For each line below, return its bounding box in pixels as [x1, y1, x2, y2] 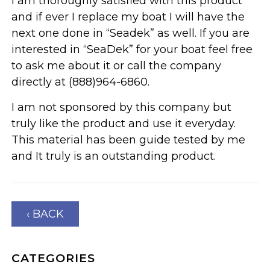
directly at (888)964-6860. [11, 75, 150, 89]
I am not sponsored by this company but [11, 100, 232, 114]
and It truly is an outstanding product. [11, 149, 216, 163]
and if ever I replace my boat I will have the [11, 10, 245, 24]
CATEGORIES [11, 251, 96, 265]
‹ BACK [27, 207, 64, 221]
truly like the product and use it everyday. [11, 116, 236, 130]
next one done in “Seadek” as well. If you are [11, 26, 250, 40]
